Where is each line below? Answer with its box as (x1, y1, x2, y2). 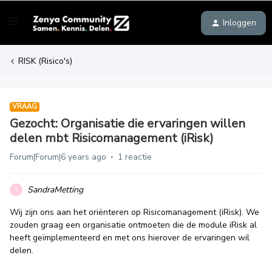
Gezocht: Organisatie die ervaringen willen (10, 115, 245, 132)
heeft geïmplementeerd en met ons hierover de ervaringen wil (10, 232, 250, 243)
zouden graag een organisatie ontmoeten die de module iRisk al (10, 219, 257, 231)
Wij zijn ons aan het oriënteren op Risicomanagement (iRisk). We (10, 206, 259, 218)
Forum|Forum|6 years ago (10, 151, 106, 163)
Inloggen (223, 16, 256, 29)
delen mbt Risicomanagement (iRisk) (10, 130, 214, 146)
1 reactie (118, 151, 152, 163)
